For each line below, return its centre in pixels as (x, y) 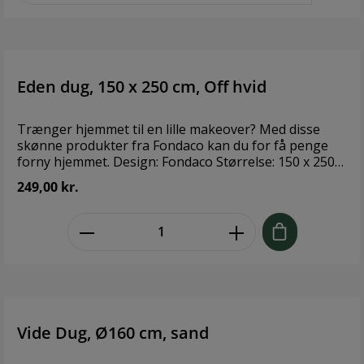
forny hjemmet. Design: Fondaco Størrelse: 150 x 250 (65, 162)
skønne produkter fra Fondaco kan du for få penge (173, 146)
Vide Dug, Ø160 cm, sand (113, 332)
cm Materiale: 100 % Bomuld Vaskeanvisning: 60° (165, 178)
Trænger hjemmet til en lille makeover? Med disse (169, 130)
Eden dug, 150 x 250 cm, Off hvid (142, 87)
